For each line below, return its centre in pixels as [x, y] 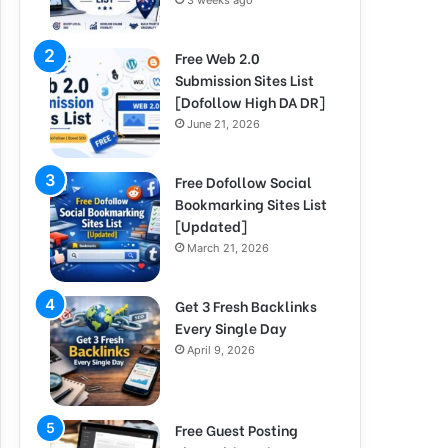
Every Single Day [231, 327]
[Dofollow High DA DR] [250, 101]
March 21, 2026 [228, 248]
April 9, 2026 [221, 350]
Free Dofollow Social [243, 181]
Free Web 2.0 [217, 57]
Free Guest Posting [236, 429]
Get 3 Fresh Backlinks [246, 305]
